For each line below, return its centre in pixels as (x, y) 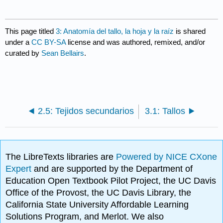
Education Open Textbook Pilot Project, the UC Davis (111, 181)
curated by (23, 53)
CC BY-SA (50, 42)
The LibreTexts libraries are (61, 157)
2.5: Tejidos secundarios (86, 111)
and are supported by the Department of (113, 169)
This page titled (31, 31)
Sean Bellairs (63, 53)
